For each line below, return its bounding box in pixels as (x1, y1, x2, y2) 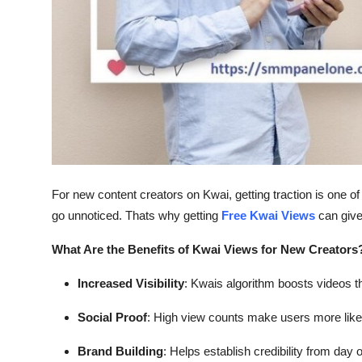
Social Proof (78, 310, 147, 325)
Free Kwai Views (221, 208, 315, 223)
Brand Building (78, 344, 163, 359)
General (12, 6, 59, 22)
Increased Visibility (78, 276, 184, 291)
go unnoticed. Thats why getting (52, 208, 221, 223)
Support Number (12, 124, 115, 141)
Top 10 (12, 45, 53, 61)
